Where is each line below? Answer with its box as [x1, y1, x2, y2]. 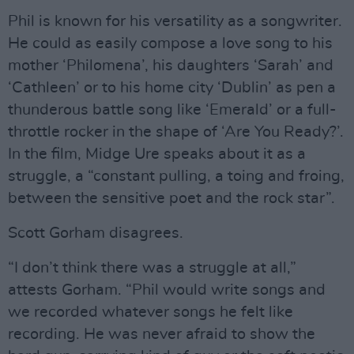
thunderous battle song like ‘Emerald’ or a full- [8, 102, 337, 119]
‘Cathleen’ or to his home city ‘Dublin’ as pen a [8, 80, 336, 96]
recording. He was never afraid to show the [8, 326, 315, 343]
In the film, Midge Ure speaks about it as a [8, 146, 306, 163]
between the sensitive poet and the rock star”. [8, 190, 335, 207]
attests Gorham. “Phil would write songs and [8, 282, 326, 299]
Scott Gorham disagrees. [8, 225, 183, 242]
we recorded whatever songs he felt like [8, 304, 293, 321]
